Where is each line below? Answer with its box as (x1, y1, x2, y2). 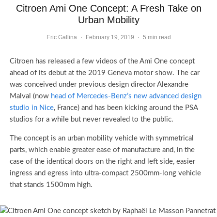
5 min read (142, 34, 171, 41)
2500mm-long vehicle (128, 170, 201, 177)
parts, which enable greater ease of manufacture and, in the (10, 146, 195, 154)
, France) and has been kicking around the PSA (54, 104, 198, 111)
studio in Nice (10, 104, 54, 111)
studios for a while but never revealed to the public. (10, 116, 173, 123)
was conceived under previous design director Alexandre (10, 81, 188, 88)
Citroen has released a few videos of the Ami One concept (10, 58, 195, 65)
